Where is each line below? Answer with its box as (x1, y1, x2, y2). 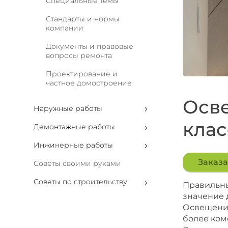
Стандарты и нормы (46, 14, 120, 23)
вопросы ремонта (46, 51, 112, 60)
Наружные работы (34, 104, 102, 113)
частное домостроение (46, 78, 132, 88)
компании (46, 23, 83, 33)
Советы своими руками (34, 159, 121, 168)
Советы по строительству (34, 177, 127, 186)
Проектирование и (46, 69, 118, 78)
